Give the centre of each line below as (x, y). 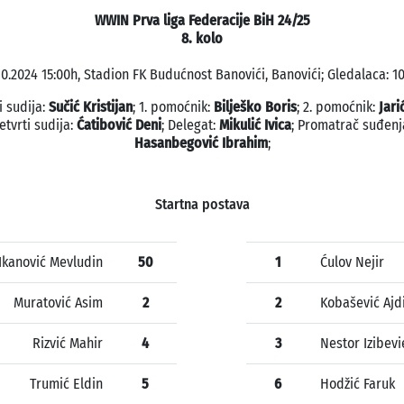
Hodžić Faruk (358, 384)
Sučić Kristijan (91, 107)
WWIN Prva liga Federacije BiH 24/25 (202, 21)
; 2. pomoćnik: (338, 107)
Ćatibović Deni (119, 125)
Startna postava (202, 205)
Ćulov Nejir (352, 262)
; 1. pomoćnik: (173, 107)
